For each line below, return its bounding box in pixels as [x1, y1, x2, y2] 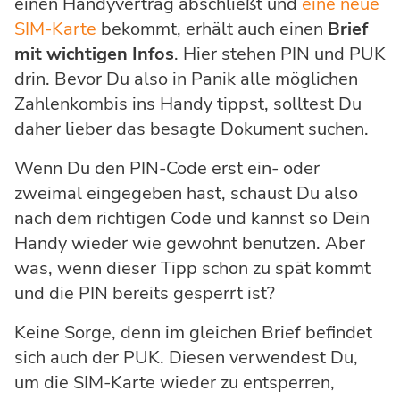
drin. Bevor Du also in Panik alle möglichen [14, 66, 358, 91]
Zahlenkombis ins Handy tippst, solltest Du [14, 91, 362, 116]
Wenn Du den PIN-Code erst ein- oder [14, 155, 320, 180]
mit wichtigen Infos [14, 41, 174, 66]
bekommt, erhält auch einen [96, 16, 328, 41]
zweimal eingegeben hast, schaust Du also [14, 180, 358, 205]
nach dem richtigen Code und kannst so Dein [14, 205, 370, 230]
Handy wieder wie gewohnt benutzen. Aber [14, 230, 365, 255]
